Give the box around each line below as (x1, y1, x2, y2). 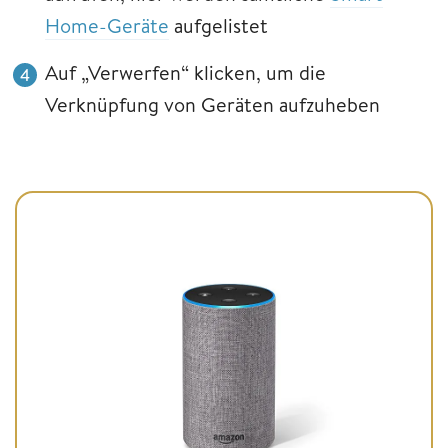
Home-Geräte (45, 11, 169, 39)
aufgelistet (169, 11, 268, 39)
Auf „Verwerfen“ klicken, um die (45, 58, 326, 86)
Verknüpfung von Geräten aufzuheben (45, 90, 380, 118)
